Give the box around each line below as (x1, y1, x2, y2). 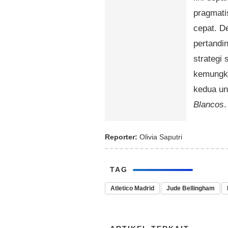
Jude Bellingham (166, 185, 215, 192)
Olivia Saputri (137, 133, 182, 141)
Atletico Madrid (110, 185, 154, 192)
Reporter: (105, 133, 137, 141)
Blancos (193, 100, 224, 109)
